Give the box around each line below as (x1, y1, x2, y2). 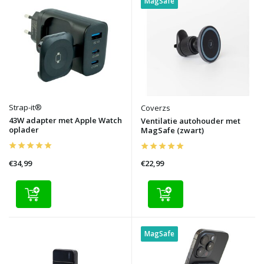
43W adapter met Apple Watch (9, 114, 122, 126)
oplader (9, 124, 39, 135)
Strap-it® (9, 101, 42, 113)
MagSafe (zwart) (141, 124, 204, 136)
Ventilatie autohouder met (141, 115, 240, 126)
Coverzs (141, 102, 170, 113)
